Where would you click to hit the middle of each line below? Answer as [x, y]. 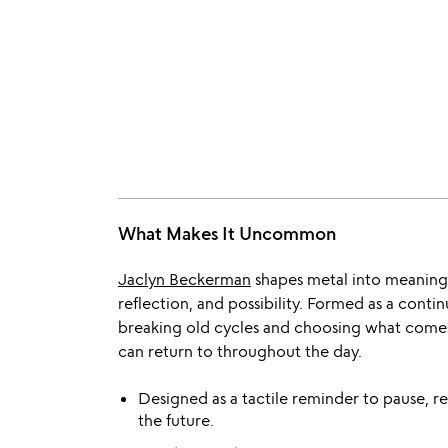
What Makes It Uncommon [227, 233]
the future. [176, 420]
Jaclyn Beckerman [184, 279]
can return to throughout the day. [240, 351]
